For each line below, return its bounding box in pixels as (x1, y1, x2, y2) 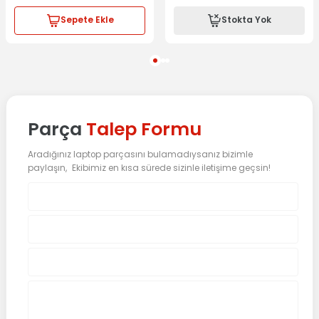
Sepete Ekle (60, 14, 114, 26)
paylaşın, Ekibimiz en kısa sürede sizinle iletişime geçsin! (28, 162, 271, 174)
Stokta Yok (221, 14, 271, 26)
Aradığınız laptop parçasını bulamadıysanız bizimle (28, 148, 253, 160)
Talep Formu (86, 116, 202, 142)
